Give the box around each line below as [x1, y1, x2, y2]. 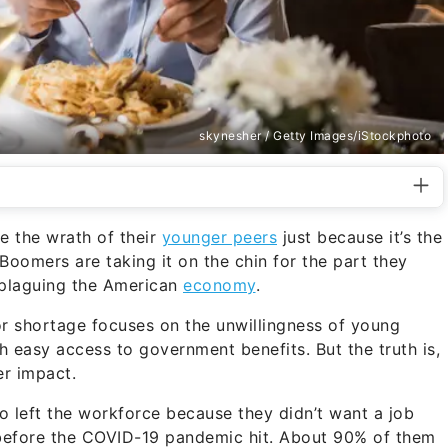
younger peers [161, 226, 277, 247]
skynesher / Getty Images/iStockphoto [199, 127, 431, 143]
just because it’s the [277, 226, 442, 247]
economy [183, 274, 256, 295]
